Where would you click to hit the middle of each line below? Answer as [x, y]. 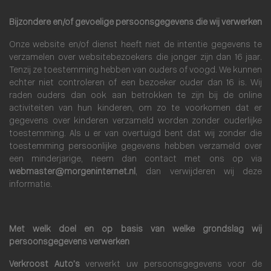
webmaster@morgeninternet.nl [72, 172]
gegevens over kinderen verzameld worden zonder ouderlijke [135, 121]
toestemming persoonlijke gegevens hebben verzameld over [135, 147]
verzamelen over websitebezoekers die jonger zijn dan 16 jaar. [135, 58]
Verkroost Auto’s [44, 265]
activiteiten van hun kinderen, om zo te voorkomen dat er [135, 109]
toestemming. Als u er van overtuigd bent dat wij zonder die [135, 134]
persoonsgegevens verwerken [69, 242]
